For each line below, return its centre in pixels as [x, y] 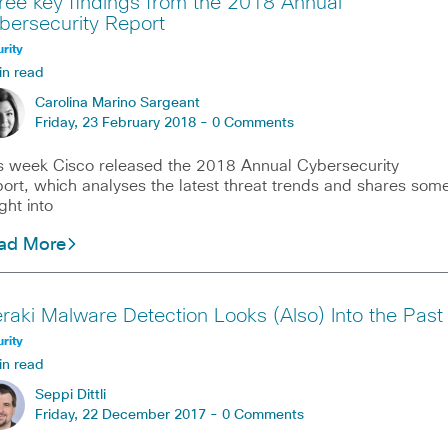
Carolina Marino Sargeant [117, 103]
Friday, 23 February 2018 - [123, 123]
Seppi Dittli [70, 395]
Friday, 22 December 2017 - [128, 415]
